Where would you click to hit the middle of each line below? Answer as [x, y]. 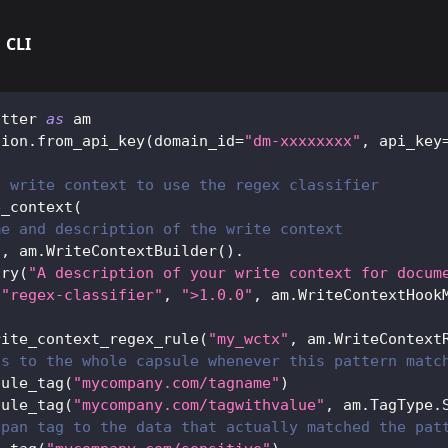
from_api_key [91, 140]
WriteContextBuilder [131, 250]
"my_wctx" [248, 338]
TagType [401, 404]
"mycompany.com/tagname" [176, 382]
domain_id [194, 140]
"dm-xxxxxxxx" [302, 140]
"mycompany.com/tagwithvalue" [199, 404]
